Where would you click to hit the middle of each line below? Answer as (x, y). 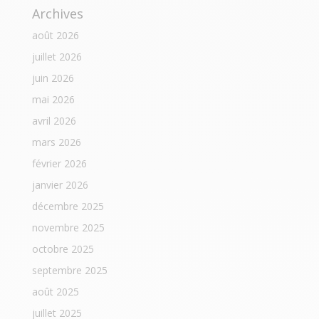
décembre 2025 (68, 206)
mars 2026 (56, 142)
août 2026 (55, 36)
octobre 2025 (63, 249)
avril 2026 (54, 121)
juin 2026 (53, 78)
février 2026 (59, 164)
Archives (57, 14)
